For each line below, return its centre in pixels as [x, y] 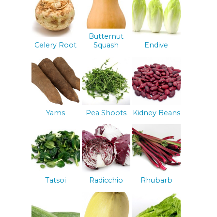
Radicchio [106, 180]
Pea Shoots [106, 113]
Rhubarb [156, 180]
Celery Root [56, 45]
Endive [156, 45]
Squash [106, 45]
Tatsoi [56, 180]
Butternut [106, 37]
